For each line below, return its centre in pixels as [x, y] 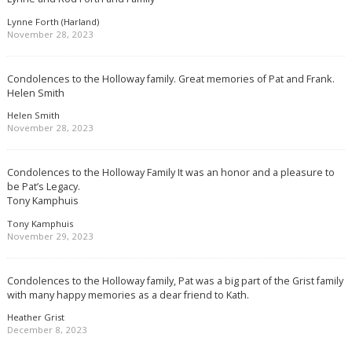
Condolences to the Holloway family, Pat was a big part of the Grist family [175, 280]
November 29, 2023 [50, 236]
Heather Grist [35, 317]
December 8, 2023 [47, 330]
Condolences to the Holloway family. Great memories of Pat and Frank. [170, 78]
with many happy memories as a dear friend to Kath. [128, 294]
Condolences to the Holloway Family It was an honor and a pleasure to [170, 172]
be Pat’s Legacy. [43, 187]
